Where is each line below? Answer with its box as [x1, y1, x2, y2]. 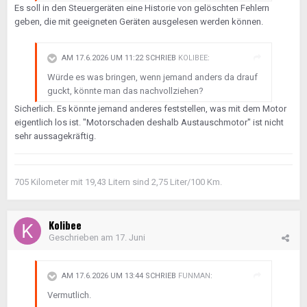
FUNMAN [178, 271, 210, 281]
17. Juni [115, 232, 145, 243]
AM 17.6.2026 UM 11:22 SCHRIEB [62, 53, 178, 63]
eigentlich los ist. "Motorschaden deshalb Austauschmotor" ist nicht [14, 117, 284, 127]
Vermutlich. [47, 290, 93, 300]
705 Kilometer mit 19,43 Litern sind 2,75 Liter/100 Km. [14, 177, 222, 187]
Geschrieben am [49, 232, 115, 243]
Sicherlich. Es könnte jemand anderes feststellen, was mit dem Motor [14, 103, 286, 114]
